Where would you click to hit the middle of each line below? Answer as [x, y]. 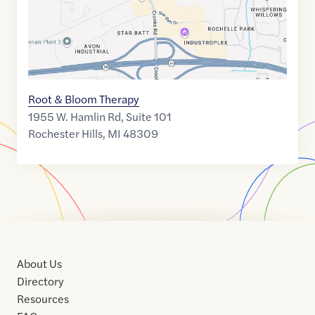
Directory [40, 281]
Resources [43, 299]
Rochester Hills [65, 134]
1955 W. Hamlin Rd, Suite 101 [100, 117]
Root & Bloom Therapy [84, 99]
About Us [39, 264]
